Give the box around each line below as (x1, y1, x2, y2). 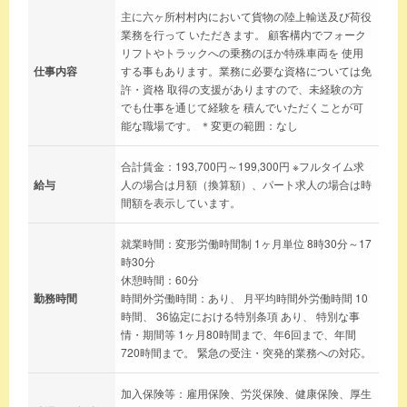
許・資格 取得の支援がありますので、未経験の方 (121, 80, 363, 96)
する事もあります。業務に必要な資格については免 (121, 62, 372, 78)
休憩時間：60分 (121, 271, 199, 287)
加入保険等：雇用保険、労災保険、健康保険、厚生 (121, 384, 372, 401)
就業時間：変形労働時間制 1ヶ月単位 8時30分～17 (121, 234, 372, 251)
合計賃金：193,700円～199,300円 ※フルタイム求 (121, 157, 364, 174)
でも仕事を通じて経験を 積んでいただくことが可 (121, 98, 363, 114)
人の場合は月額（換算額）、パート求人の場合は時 (121, 175, 372, 192)
